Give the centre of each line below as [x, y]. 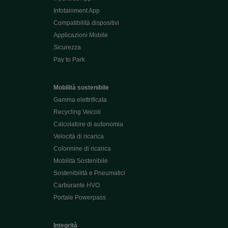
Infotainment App [76, 11]
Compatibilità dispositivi [86, 23]
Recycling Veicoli [77, 112]
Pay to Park [69, 60]
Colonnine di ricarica [82, 149]
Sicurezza [67, 47]
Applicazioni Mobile [80, 35]
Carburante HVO [76, 185]
